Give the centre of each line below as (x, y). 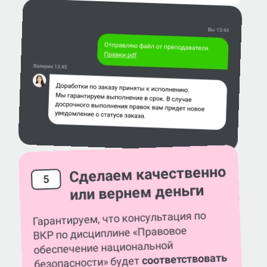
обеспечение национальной (103, 248)
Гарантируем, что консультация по (119, 218)
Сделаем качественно (148, 174)
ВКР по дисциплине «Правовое (110, 233)
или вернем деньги (137, 193)
